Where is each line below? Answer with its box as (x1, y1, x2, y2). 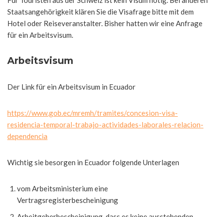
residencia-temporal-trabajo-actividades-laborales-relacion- (7, 120, 203, 129)
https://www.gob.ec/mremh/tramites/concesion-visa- (7, 108, 178, 117)
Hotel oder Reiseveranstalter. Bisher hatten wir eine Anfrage (7, 19, 202, 28)
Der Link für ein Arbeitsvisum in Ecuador (7, 82, 136, 91)
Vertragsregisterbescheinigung (17, 196, 118, 204)
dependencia (7, 132, 47, 140)
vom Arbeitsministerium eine (17, 184, 108, 193)
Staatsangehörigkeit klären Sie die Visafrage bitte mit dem (7, 7, 194, 16)
